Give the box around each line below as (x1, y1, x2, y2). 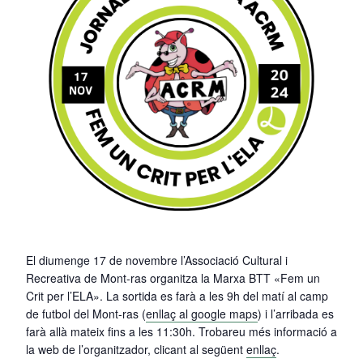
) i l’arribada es (258, 305, 334, 322)
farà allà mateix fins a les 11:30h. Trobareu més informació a (26, 322, 337, 340)
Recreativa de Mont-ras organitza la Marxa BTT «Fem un (26, 269, 320, 286)
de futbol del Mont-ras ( (26, 305, 146, 322)
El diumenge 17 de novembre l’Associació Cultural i (26, 251, 288, 268)
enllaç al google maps (146, 305, 258, 322)
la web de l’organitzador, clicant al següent (26, 340, 246, 357)
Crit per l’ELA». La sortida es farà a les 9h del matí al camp (26, 287, 328, 304)
